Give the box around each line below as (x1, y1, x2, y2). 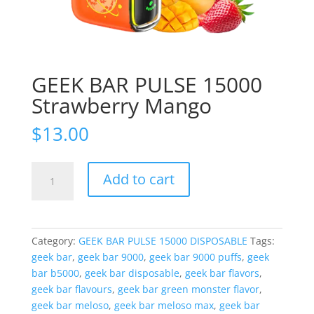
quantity (30, 259, 70, 273)
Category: (31, 234, 78, 248)
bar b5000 (31, 266, 79, 280)
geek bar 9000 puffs (149, 250, 242, 264)
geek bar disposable (84, 266, 179, 280)
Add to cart (102, 170, 175, 189)
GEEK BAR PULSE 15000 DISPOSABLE (78, 234, 247, 248)
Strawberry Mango (31, 91, 212, 121)
